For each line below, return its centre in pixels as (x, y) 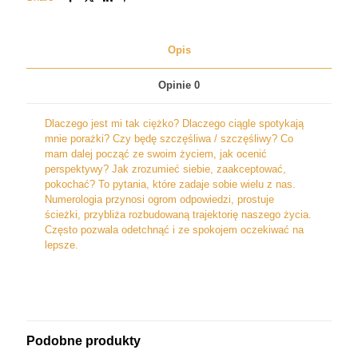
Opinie (176, 85)
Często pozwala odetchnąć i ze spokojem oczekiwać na (175, 230)
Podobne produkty (84, 341)
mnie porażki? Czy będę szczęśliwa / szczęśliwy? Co (169, 139)
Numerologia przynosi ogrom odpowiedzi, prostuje (160, 199)
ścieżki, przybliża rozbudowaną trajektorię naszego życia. (179, 215)
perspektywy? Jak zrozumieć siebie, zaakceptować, (166, 169)
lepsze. (62, 245)
